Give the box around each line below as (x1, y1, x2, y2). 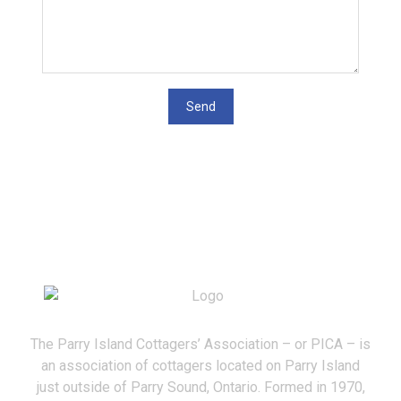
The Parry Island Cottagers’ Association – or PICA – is (30, 336, 371, 354)
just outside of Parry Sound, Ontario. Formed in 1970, (36, 379, 365, 397)
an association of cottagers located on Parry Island (41, 357, 360, 375)
